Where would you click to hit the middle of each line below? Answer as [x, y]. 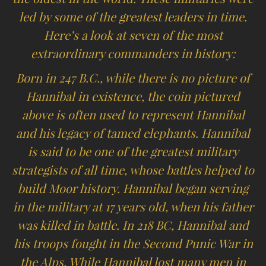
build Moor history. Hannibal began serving [133, 188]
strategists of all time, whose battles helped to [133, 170]
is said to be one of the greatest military [133, 151]
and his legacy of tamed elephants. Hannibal [133, 133]
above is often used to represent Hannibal [133, 115]
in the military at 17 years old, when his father [133, 207]
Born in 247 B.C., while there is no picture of [133, 78]
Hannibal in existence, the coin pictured [133, 96]
